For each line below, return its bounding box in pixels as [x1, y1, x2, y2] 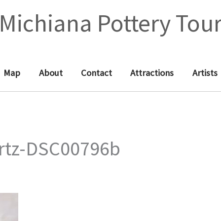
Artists [192, 67, 218, 78]
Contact [81, 67, 112, 78]
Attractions [130, 67, 174, 78]
